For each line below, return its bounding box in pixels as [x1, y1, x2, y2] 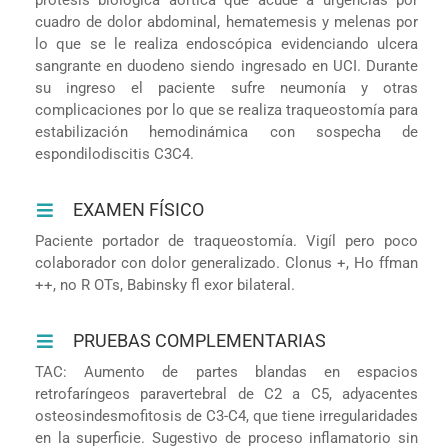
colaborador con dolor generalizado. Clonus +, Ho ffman [34, 253, 419, 272]
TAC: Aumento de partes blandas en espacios [34, 362, 419, 381]
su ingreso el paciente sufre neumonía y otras [34, 78, 419, 97]
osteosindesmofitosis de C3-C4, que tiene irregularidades [34, 406, 419, 425]
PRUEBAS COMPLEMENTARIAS [73, 329, 327, 351]
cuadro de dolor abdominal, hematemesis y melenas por [34, 12, 419, 31]
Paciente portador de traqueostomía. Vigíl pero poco [34, 231, 419, 250]
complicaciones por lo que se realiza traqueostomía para [34, 100, 419, 119]
